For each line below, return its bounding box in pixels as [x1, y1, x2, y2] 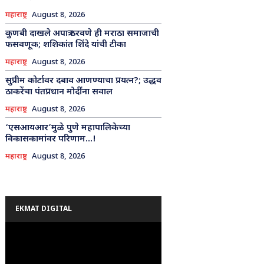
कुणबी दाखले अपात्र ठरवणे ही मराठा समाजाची [5, 28, 159, 39]
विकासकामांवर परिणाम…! [5, 133, 96, 145]
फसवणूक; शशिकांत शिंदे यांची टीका [5, 39, 126, 51]
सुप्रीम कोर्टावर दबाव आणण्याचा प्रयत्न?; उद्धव [5, 75, 161, 87]
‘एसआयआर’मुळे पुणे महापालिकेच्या [5, 122, 130, 134]
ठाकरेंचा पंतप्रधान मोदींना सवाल [5, 86, 113, 98]
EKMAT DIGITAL [15, 204, 72, 214]
